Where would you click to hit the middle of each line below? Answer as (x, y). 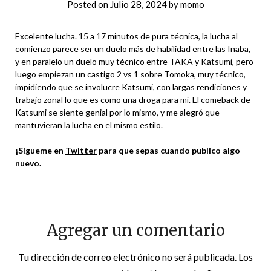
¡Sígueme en (40, 150)
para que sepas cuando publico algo (168, 150)
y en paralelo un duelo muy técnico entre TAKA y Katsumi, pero (134, 61)
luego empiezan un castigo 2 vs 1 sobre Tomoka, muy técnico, (130, 74)
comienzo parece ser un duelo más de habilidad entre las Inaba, (133, 49)
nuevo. (28, 163)
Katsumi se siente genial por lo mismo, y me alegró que (117, 112)
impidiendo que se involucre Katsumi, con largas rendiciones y (131, 87)
